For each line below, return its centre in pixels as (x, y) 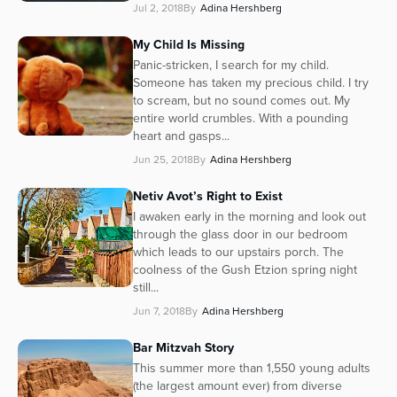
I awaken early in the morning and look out (249, 217)
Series (50, 23)
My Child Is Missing (189, 45)
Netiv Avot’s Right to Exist (208, 196)
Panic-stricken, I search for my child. (231, 66)
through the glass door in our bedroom (240, 235)
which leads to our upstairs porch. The (238, 253)
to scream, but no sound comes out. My (241, 101)
